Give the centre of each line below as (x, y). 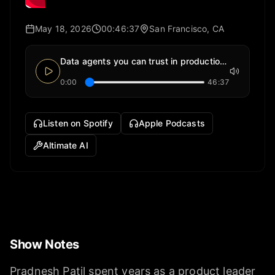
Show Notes (45, 245)
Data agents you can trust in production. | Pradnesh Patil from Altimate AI (223, 61)
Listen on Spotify (78, 123)
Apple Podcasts (172, 123)
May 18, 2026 (63, 29)
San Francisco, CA (187, 29)
